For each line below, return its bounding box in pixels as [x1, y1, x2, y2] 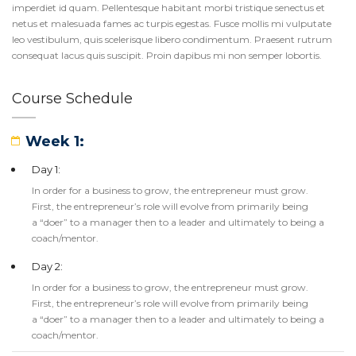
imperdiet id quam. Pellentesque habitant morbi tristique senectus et [12, 2, 325, 14]
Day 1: [32, 163, 60, 176]
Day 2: [32, 260, 63, 273]
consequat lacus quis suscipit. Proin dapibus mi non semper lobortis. [12, 49, 322, 61]
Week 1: [25, 133, 84, 150]
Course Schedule [12, 90, 133, 107]
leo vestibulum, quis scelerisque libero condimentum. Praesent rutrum [12, 33, 332, 45]
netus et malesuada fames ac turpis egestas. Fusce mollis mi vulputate [12, 17, 331, 29]
